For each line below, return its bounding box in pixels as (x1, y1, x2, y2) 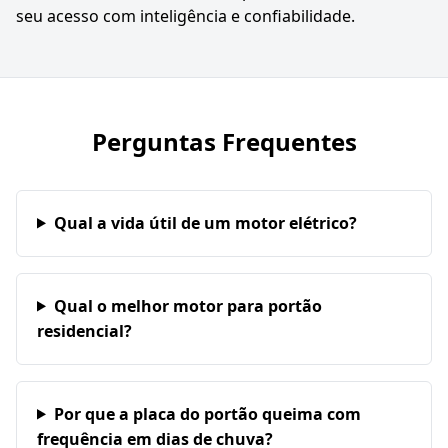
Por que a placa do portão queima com (53, 402, 361, 425)
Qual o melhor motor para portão (53, 294, 322, 317)
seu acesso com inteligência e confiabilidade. (16, 4, 355, 27)
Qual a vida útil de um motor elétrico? (53, 211, 357, 234)
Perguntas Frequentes (91, 124, 357, 158)
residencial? (37, 319, 132, 342)
